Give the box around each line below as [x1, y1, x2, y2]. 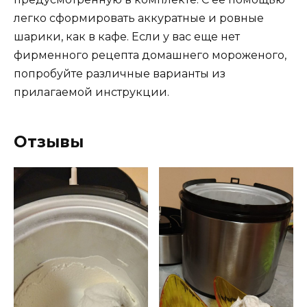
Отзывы [14, 132, 84, 151]
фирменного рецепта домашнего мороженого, [14, 48, 286, 62]
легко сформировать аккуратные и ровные [14, 11, 264, 25]
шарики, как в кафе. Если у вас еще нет [14, 29, 240, 43]
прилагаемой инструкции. [14, 85, 169, 99]
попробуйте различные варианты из [14, 66, 225, 80]
